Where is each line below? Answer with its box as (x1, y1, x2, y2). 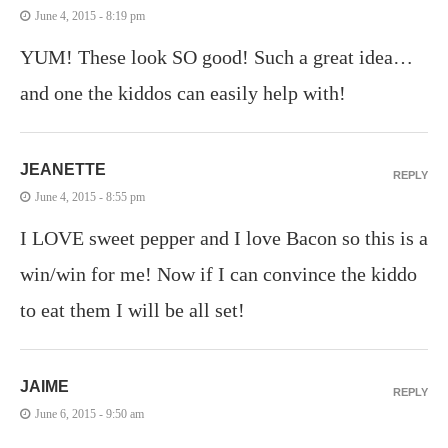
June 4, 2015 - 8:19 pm (35, 9, 145, 24)
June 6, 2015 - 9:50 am (35, 407, 144, 422)
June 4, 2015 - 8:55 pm (35, 190, 145, 205)
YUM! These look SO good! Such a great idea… (20, 46, 413, 69)
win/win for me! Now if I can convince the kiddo (20, 263, 417, 286)
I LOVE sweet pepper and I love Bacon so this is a (20, 227, 428, 250)
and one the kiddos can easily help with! (20, 82, 346, 105)
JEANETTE (20, 161, 106, 179)
